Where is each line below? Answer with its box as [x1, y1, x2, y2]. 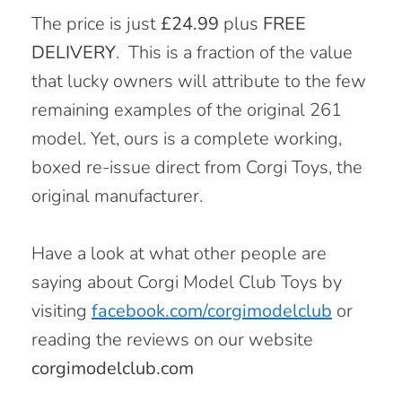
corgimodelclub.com [31, 355, 194, 380]
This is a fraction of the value [128, 39, 353, 65]
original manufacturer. [31, 183, 203, 208]
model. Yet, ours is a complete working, [31, 126, 342, 151]
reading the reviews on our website [31, 327, 313, 352]
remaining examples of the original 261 [31, 97, 342, 122]
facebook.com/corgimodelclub [92, 298, 332, 323]
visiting [31, 298, 92, 323]
